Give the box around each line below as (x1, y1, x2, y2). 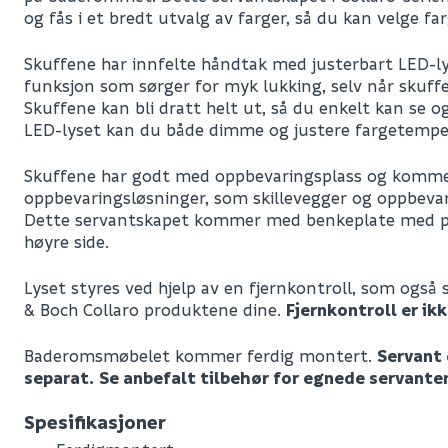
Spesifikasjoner (24, 410, 166, 435)
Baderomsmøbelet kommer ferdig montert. (24, 345, 377, 367)
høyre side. (24, 231, 109, 253)
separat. (24, 367, 94, 389)
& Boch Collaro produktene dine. (24, 299, 286, 321)
